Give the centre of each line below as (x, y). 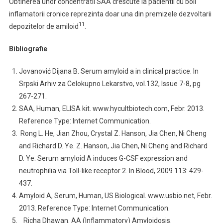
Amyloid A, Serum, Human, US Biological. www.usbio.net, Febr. (115, 196)
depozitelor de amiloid (44, 26)
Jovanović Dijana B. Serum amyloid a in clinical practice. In (109, 71)
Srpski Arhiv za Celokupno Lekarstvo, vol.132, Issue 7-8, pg (110, 84)
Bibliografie (28, 49)
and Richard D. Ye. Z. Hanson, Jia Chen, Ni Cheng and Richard (113, 146)
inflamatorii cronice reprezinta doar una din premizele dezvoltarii (110, 14)
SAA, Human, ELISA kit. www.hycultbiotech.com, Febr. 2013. (111, 109)
